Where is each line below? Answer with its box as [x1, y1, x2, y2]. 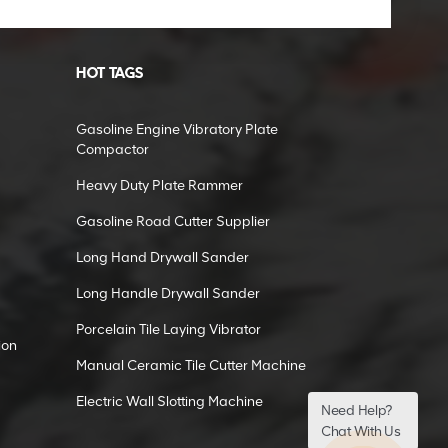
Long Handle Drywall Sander [76, 285, 260, 303]
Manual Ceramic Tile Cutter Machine [76, 357, 306, 375]
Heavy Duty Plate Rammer [76, 177, 243, 195]
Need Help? [321, 402, 393, 419]
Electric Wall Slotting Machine [76, 393, 263, 411]
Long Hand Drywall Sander [76, 249, 249, 267]
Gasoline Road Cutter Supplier [76, 213, 270, 231]
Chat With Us [321, 423, 401, 440]
